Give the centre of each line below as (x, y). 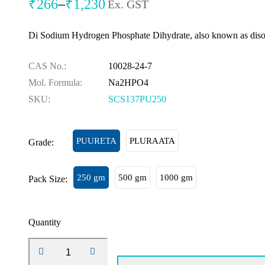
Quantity (45, 222)
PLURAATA (152, 141)
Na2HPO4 (128, 83)
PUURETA (96, 141)
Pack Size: (48, 179)
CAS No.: (47, 66)
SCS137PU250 (137, 99)
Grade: (41, 142)
